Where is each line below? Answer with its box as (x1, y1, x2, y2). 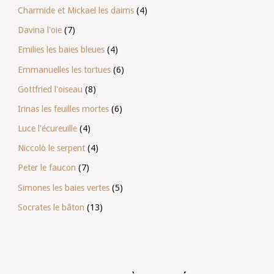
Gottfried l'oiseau (17, 84, 83, 94)
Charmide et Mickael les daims (17, 5, 134, 15)
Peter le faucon (17, 163, 76, 173)
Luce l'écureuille (17, 124, 77, 134)
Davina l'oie (17, 25, 62, 35)
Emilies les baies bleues (17, 45, 105, 55)
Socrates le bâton (17, 202, 84, 212)
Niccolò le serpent (17, 143, 85, 154)
